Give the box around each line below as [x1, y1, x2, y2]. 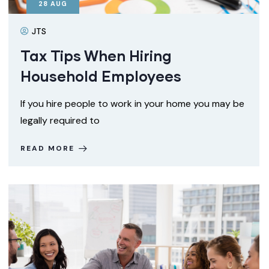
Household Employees [20, 67, 181, 85]
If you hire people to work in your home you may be [20, 97, 244, 110]
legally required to [20, 114, 100, 127]
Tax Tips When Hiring [20, 47, 172, 64]
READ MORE [20, 144, 74, 153]
